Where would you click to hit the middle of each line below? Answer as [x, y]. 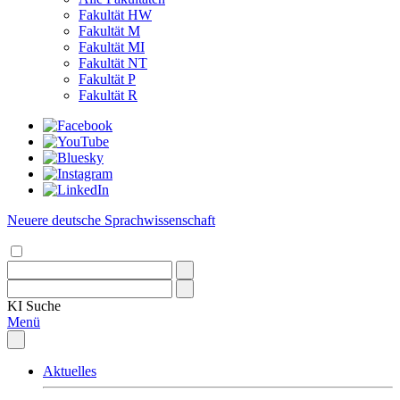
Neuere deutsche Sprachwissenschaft [111, 220]
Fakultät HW [115, 15]
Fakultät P [107, 79]
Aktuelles [70, 371]
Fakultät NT [113, 63]
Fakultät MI [112, 47]
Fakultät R [108, 95]
